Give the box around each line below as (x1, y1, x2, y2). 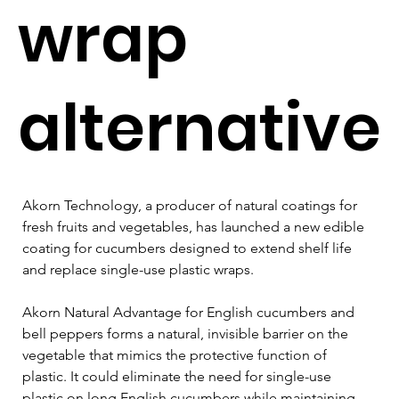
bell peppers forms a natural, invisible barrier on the (22, 324, 352, 342)
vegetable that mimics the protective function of (22, 346, 330, 363)
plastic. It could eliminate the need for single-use (22, 367, 335, 385)
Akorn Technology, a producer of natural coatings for (22, 196, 361, 214)
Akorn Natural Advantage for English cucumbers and (22, 303, 358, 321)
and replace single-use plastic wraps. (22, 260, 254, 278)
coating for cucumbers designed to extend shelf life (22, 239, 355, 256)
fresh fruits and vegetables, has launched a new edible (22, 217, 368, 235)
